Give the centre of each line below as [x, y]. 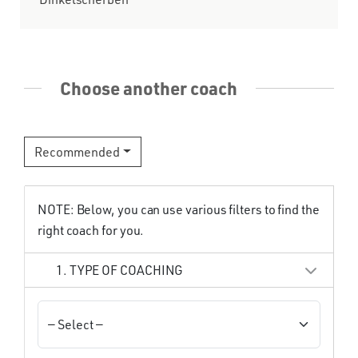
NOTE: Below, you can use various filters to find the [179, 209]
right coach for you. [91, 230]
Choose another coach [149, 88]
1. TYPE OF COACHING [119, 270]
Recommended [77, 151]
